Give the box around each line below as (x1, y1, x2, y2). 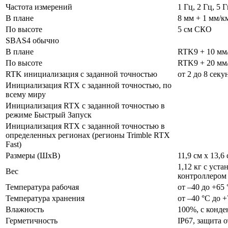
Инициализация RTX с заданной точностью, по (6, 81, 172, 90)
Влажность (6, 205, 44, 214)
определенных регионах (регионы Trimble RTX (6, 131, 170, 140)
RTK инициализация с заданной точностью (6, 70, 157, 79)
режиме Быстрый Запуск (6, 110, 92, 120)
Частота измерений (6, 3, 72, 12)
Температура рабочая (6, 183, 79, 192)
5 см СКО (178, 25, 212, 34)
